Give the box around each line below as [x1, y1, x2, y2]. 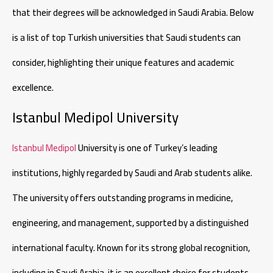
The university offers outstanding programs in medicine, [12, 188, 233, 207]
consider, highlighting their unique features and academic [12, 54, 234, 72]
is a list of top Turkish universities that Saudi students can [12, 29, 241, 47]
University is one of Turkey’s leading [76, 138, 218, 157]
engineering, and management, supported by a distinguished [12, 213, 249, 232]
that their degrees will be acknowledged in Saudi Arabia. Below [12, 4, 253, 22]
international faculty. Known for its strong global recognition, [12, 238, 250, 257]
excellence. [12, 79, 54, 97]
